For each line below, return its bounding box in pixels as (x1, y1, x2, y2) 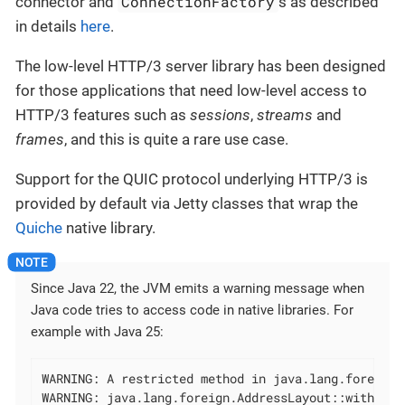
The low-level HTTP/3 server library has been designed (15, 57, 386, 76)
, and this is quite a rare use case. (64, 130, 288, 149)
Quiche (15, 219, 62, 238)
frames (15, 130, 64, 149)
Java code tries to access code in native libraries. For (31, 302, 353, 319)
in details (15, 17, 80, 36)
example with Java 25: (31, 324, 164, 341)
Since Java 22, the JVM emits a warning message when (31, 280, 364, 297)
